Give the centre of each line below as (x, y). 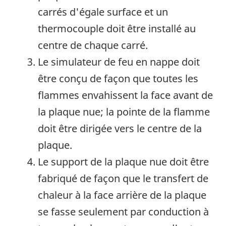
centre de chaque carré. (93, 45)
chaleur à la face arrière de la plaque (122, 195)
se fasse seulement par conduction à (123, 212)
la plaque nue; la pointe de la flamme (124, 112)
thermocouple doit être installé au (117, 29)
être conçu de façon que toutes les (118, 79)
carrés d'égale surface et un (103, 12)
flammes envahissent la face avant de (125, 95)
